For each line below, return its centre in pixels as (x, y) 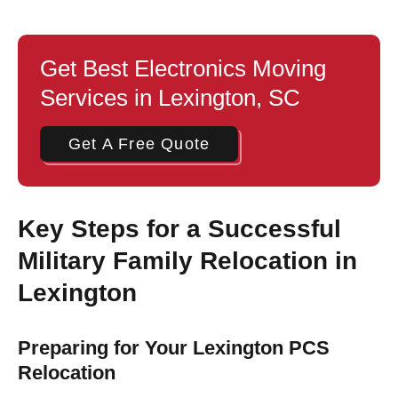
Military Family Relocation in (187, 261)
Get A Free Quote (139, 144)
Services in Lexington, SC (170, 98)
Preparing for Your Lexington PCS (174, 348)
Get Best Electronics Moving (183, 69)
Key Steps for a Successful (179, 229)
